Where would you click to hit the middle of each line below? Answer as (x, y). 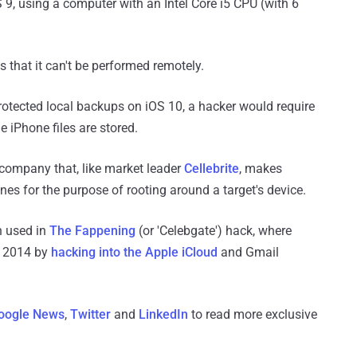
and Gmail (248, 252)
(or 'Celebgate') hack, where (214, 230)
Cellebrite (212, 168)
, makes (261, 168)
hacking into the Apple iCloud (134, 252)
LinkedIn (163, 314)
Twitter (90, 314)
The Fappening (92, 230)
